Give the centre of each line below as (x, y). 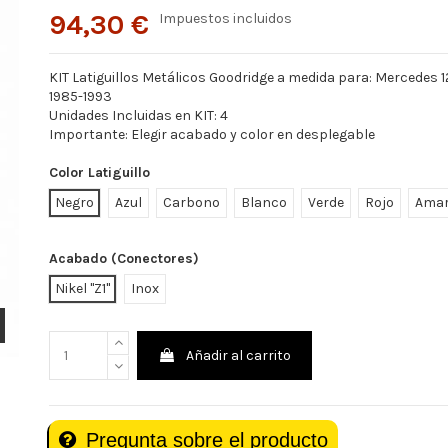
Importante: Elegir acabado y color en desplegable (211, 135)
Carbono (191, 202)
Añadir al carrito (239, 355)
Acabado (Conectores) (123, 258)
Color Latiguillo (99, 172)
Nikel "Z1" (82, 288)
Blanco (263, 202)
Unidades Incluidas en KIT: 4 (138, 116)
